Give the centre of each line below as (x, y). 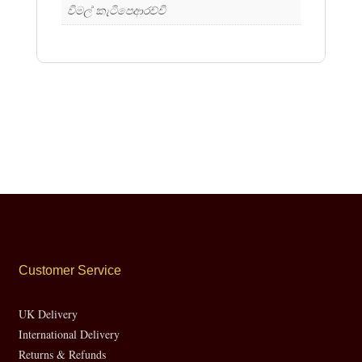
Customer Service (70, 271)
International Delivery (69, 335)
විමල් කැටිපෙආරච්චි (116, 10)
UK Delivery (48, 314)
